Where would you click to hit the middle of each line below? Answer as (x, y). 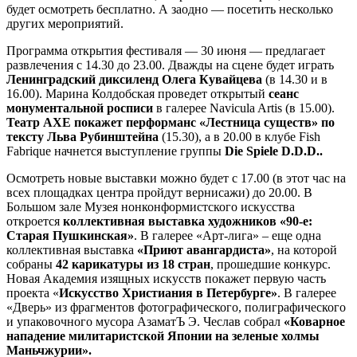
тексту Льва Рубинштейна (82, 136)
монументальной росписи (80, 108)
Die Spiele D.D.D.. (274, 151)
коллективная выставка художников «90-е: (188, 221)
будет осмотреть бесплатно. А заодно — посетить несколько (170, 9)
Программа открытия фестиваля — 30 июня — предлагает (166, 50)
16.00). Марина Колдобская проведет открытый (136, 93)
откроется (35, 221)
